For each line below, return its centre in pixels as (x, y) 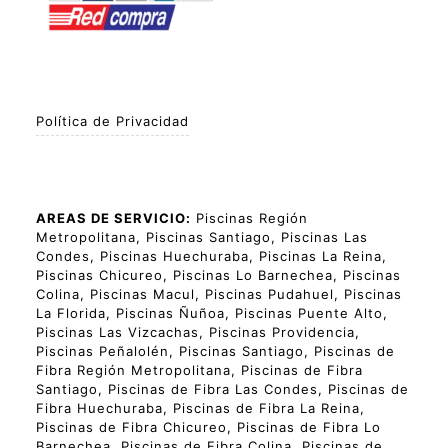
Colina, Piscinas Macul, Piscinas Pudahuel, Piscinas (219, 293)
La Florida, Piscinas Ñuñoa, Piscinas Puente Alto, (212, 312)
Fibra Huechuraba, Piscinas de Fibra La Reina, (200, 407)
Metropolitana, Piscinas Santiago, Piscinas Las (202, 236)
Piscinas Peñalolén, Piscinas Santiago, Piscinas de (215, 350)
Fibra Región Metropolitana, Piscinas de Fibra (199, 369)
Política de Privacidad (112, 120)
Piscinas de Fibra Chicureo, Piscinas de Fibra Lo (208, 426)
